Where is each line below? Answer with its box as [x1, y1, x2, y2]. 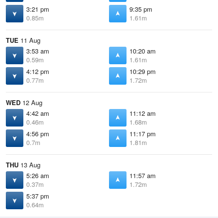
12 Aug [20, 98, 42, 107]
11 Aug [18, 36, 40, 45]
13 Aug [18, 160, 40, 169]
